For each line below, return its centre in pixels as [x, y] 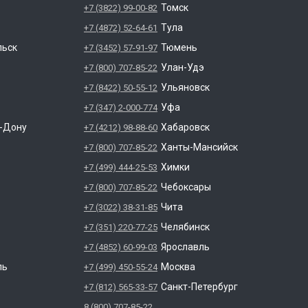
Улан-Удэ [182, 67]
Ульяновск [185, 87]
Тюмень [179, 47]
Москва [178, 267]
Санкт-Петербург [199, 287]
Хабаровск [185, 127]
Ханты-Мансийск [199, 147]
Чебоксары [186, 187]
